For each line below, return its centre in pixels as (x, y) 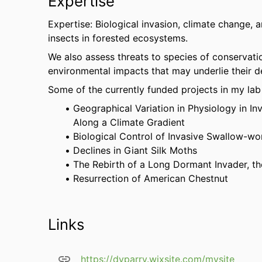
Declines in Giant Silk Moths (135, 150)
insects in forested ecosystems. (118, 38)
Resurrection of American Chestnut (151, 178)
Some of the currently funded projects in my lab (154, 89)
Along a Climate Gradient (129, 122)
